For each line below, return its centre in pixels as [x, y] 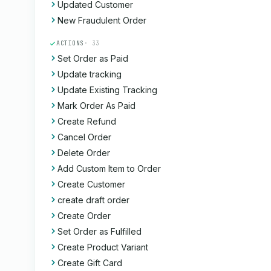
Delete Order [84, 153]
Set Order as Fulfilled [100, 231]
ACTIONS [70, 43]
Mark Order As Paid [96, 106]
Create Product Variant [103, 247]
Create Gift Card [90, 263]
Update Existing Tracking [107, 90]
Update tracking [90, 74]
